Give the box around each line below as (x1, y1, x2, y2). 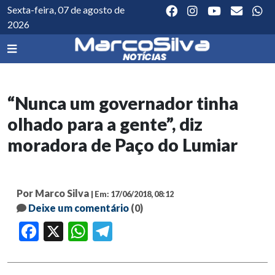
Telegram (112, 227, 146, 237)
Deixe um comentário (28, 202, 129, 214)
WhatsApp (88, 227, 125, 237)
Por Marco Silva (17, 187, 89, 199)
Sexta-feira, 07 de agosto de (7, 4, 125, 15)
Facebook (39, 227, 72, 237)
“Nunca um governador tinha (7, 93, 238, 114)
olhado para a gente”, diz (7, 114, 203, 135)
